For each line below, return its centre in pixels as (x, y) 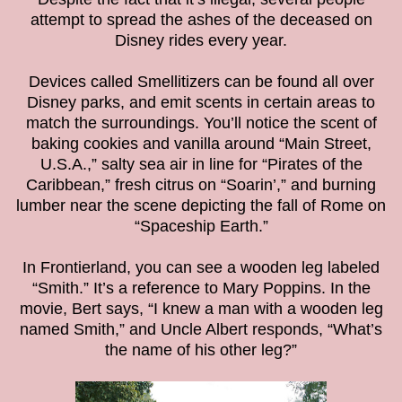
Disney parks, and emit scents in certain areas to (201, 103)
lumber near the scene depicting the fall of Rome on (201, 206)
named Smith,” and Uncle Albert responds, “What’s (201, 330)
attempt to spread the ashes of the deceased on (201, 20)
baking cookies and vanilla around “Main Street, (201, 144)
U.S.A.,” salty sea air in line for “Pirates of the (201, 165)
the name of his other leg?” (201, 350)
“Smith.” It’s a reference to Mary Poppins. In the (201, 288)
